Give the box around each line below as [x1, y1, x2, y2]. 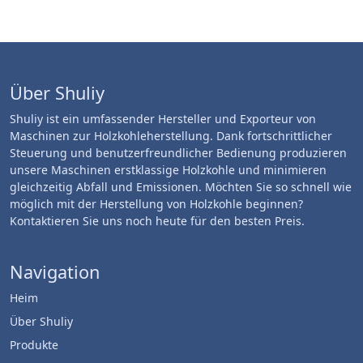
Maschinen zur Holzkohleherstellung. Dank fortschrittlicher [10, 128, 332, 143]
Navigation [10, 260, 100, 284]
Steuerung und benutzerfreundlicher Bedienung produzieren [10, 145, 347, 160]
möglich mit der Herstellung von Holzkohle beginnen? [10, 196, 303, 211]
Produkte [10, 337, 58, 352]
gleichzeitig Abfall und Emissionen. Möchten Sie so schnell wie [10, 179, 352, 194]
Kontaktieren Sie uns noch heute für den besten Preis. [10, 213, 305, 228]
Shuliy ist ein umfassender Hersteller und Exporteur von [10, 111, 316, 126]
